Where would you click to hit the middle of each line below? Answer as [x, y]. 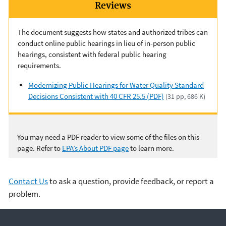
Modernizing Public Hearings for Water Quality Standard [116, 85]
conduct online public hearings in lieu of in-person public [106, 43]
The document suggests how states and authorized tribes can [113, 32]
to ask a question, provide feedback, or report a [131, 181]
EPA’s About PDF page [95, 148]
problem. [24, 194]
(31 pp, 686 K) [186, 96]
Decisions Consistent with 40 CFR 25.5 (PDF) [96, 96]
